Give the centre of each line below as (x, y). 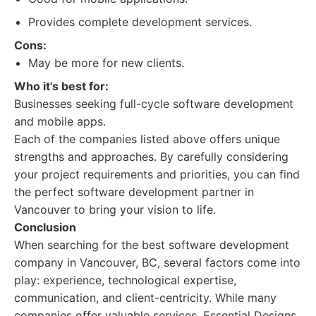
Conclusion (45, 227)
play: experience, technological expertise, (125, 280)
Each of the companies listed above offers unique (147, 139)
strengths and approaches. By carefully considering (151, 157)
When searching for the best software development (152, 245)
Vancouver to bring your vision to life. (115, 209)
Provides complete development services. (140, 22)
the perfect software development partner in (134, 192)
